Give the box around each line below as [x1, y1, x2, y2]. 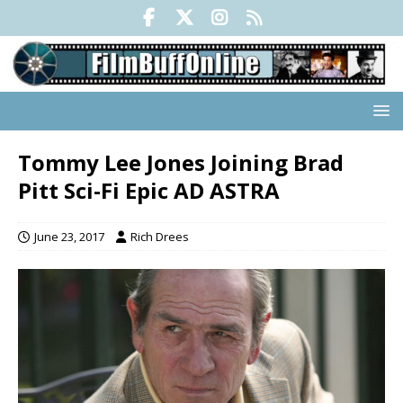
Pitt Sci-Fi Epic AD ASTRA [18, 175, 280, 206]
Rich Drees [130, 228, 189, 246]
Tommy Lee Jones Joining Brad [18, 148, 344, 178]
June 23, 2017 [34, 228, 104, 246]
